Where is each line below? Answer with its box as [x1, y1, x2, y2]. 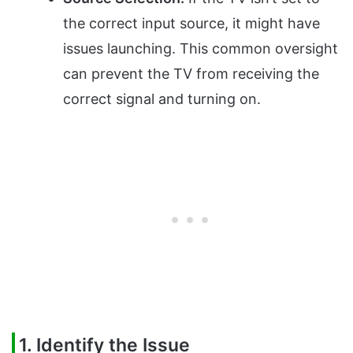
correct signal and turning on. [63, 90, 261, 107]
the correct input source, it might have [63, 14, 320, 32]
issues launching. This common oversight [63, 39, 338, 57]
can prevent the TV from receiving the [63, 65, 319, 82]
